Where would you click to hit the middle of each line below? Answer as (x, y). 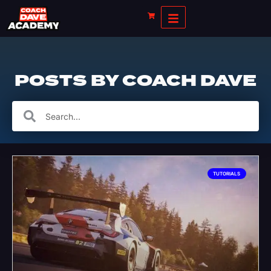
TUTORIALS (227, 174)
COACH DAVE (189, 81)
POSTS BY (68, 81)
